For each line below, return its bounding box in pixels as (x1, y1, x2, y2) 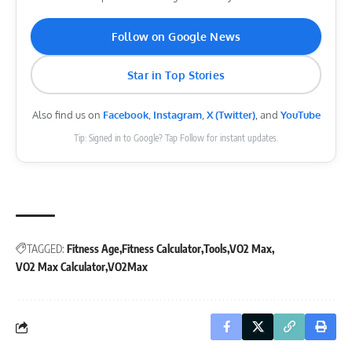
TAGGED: (27, 242, 64, 256)
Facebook (102, 108, 148, 122)
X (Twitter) (206, 108, 255, 122)
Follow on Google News (112, 30, 240, 44)
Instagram (152, 108, 202, 122)
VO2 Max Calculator (16, 260, 105, 274)
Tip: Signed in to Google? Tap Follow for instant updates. (74, 132, 278, 145)
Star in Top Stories (127, 68, 225, 82)
